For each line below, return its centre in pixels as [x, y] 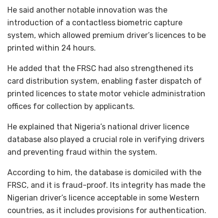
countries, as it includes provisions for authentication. [107, 211]
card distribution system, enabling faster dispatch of [105, 81]
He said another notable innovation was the [87, 10]
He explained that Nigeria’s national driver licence [98, 127]
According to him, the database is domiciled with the [104, 173]
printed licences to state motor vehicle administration [106, 94]
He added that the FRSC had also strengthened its [100, 69]
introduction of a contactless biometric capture [95, 23]
